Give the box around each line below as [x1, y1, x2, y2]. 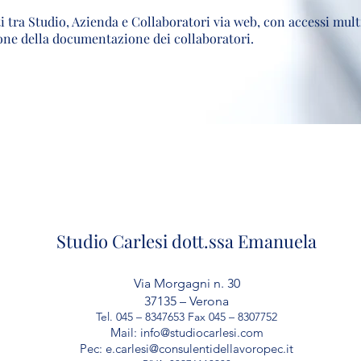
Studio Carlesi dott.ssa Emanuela [56, 229, 317, 253]
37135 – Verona [144, 293, 229, 309]
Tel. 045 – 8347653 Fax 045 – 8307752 [96, 309, 277, 324]
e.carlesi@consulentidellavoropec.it [106, 341, 293, 356]
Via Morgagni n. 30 [133, 276, 240, 291]
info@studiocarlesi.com [139, 325, 263, 340]
